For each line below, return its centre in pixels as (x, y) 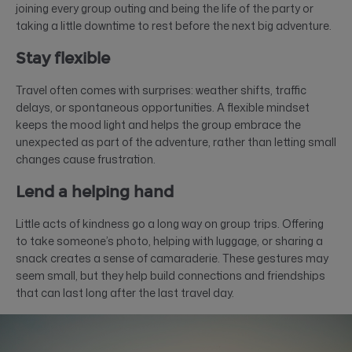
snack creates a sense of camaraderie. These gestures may (172, 258)
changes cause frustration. (86, 159)
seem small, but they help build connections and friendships (170, 275)
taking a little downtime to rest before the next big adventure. (174, 25)
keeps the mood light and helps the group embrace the (158, 124)
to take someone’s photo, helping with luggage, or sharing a (169, 240)
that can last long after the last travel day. (125, 292)
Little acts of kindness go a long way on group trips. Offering (170, 223)
